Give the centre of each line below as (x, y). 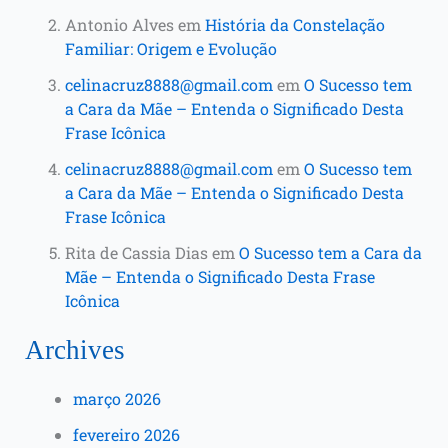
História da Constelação (294, 24)
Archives (74, 349)
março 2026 (116, 398)
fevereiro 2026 (126, 434)
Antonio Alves (119, 24)
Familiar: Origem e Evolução (170, 48)
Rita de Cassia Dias (136, 252)
